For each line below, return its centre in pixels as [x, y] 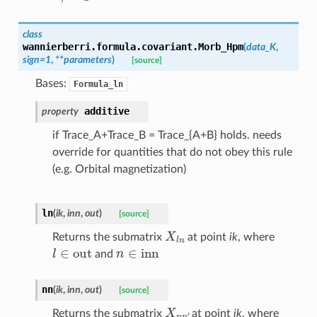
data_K [261, 47]
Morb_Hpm [220, 46]
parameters [87, 59]
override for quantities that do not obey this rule [172, 152]
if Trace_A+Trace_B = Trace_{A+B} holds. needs [167, 135]
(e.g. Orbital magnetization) [119, 169]
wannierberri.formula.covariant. [110, 46]
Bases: [52, 83]
